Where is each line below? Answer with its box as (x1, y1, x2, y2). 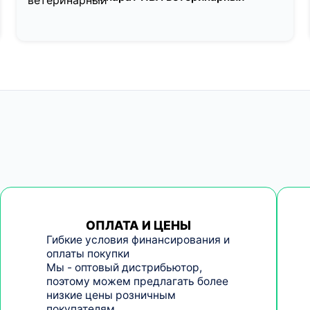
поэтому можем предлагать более (46, 274, 228, 288)
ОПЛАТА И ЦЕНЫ (85, 217, 191, 232)
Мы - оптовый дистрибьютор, (46, 260, 202, 274)
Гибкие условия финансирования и (46, 232, 230, 246)
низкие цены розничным (46, 288, 176, 302)
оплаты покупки (46, 246, 129, 260)
